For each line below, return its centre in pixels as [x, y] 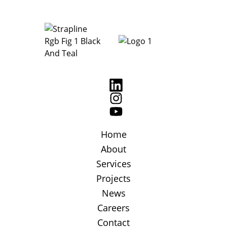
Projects [113, 178]
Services [113, 164]
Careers [113, 208]
